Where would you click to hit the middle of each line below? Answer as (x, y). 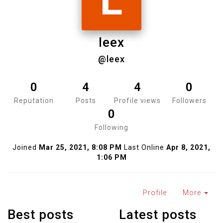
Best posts (41, 215)
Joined (25, 147)
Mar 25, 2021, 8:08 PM (80, 147)
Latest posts (158, 215)
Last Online (144, 147)
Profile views (137, 101)
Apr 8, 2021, (188, 147)
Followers (189, 101)
